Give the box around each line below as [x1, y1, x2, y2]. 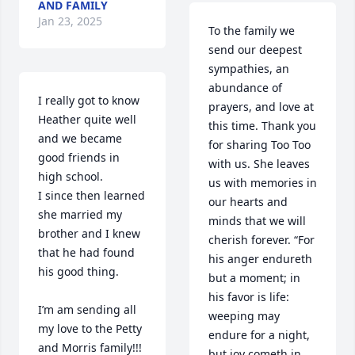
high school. [38, 169, 103, 185]
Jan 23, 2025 [38, 13, 102, 29]
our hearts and [208, 194, 288, 210]
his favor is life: [208, 289, 289, 305]
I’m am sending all [38, 302, 136, 318]
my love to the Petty [38, 321, 142, 337]
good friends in [38, 150, 120, 166]
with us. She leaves [208, 156, 310, 172]
